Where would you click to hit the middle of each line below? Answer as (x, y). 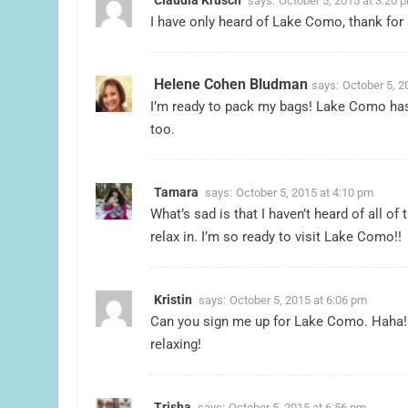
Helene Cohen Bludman (231, 84)
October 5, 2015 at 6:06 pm (298, 300)
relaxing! (176, 344)
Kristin (173, 299)
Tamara (176, 192)
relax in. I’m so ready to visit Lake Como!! (276, 236)
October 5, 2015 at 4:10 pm (305, 192)
